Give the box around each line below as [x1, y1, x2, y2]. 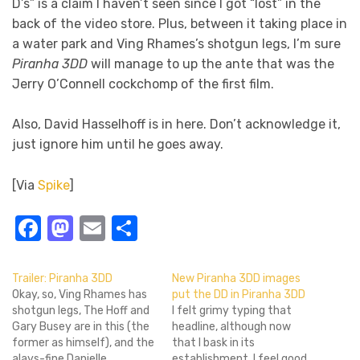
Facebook [41, 213, 157, 244]
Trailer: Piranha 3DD [12, 272, 112, 286]
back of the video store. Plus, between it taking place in [12, 15, 347, 31]
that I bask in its [172, 336, 255, 350]
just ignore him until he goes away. [12, 137, 223, 153]
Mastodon [73, 213, 192, 244]
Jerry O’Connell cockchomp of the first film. [12, 76, 274, 92]
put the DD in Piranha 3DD [172, 288, 305, 302]
